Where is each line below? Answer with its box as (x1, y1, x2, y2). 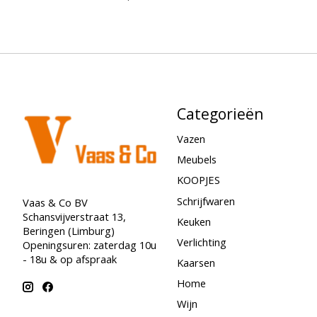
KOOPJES (176, 173, 220, 188)
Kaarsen (176, 255, 215, 270)
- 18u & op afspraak (23, 251, 117, 266)
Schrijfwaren (176, 193, 235, 208)
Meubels (176, 152, 217, 167)
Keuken (176, 214, 211, 229)
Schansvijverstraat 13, (23, 209, 126, 224)
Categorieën (176, 103, 264, 124)
